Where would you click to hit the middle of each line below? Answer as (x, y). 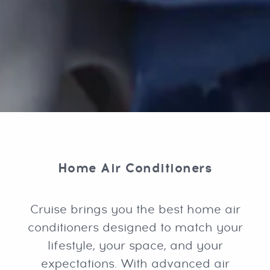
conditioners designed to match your (135, 228)
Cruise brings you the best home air (135, 210)
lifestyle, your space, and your (135, 246)
